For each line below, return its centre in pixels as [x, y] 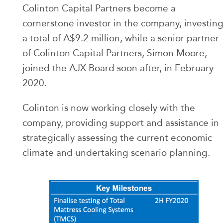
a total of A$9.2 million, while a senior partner [121, 38]
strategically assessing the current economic [117, 138]
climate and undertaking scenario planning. [116, 153]
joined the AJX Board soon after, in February [118, 68]
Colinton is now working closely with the [109, 108]
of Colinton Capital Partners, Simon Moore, [115, 53]
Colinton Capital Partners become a [99, 8]
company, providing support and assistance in [121, 123]
